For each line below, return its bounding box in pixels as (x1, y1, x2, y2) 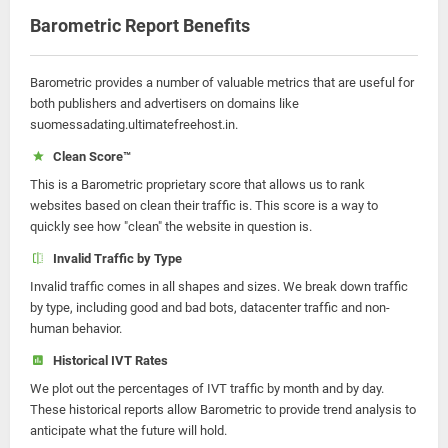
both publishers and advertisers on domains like (30, 96, 299, 111)
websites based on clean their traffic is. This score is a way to (30, 198, 378, 213)
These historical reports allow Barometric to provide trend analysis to (30, 402, 416, 417)
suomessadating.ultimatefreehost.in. (30, 117, 238, 132)
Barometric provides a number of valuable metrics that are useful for (30, 75, 414, 90)
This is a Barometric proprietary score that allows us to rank (30, 177, 365, 192)
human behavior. (30, 321, 122, 336)
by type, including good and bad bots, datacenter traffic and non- (30, 300, 390, 315)
